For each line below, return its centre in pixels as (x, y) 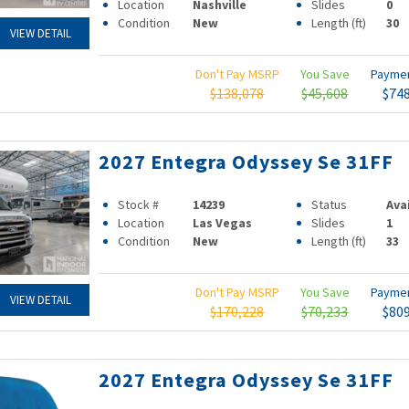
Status (329, 204)
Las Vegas (223, 223)
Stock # (138, 204)
